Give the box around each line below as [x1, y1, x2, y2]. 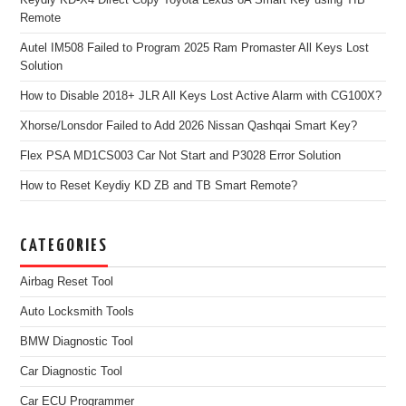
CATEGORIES [20, 237, 109, 255]
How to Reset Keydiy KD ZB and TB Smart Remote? [20, 179, 298, 192]
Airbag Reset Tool [20, 275, 114, 288]
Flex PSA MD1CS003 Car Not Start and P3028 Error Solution [20, 149, 342, 162]
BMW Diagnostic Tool [20, 334, 134, 348]
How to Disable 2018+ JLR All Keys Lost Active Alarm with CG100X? [20, 89, 382, 102]
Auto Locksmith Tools [20, 304, 135, 318]
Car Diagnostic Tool [20, 364, 123, 378]
